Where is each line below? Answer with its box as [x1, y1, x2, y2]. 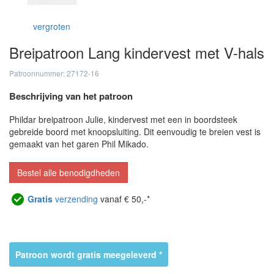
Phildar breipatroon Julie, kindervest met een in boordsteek [9, 113, 237, 126]
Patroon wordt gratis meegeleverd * [15, 248, 162, 261]
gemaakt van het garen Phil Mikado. [9, 138, 149, 150]
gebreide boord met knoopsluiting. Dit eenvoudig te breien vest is [9, 125, 261, 138]
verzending [53, 193, 98, 206]
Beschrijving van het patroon [9, 89, 133, 103]
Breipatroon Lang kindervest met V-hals [9, 42, 264, 64]
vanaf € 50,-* [98, 193, 150, 206]
